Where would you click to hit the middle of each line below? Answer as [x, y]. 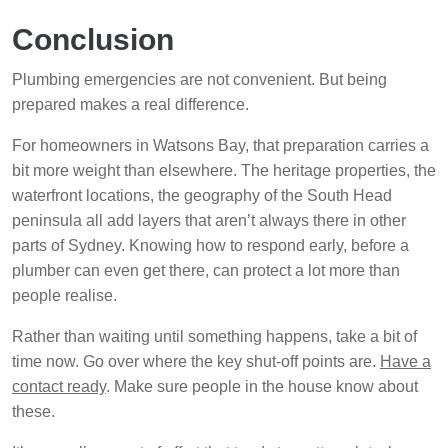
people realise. [64, 296]
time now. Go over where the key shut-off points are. [196, 362]
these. [33, 412]
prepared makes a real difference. [130, 105]
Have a [405, 362]
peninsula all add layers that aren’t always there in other [209, 221]
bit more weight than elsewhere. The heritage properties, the [224, 171]
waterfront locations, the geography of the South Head [202, 196]
